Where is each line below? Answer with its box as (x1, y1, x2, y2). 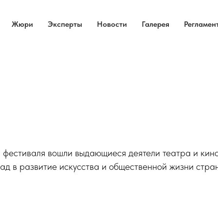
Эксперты (47, 19, 82, 29)
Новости (96, 19, 127, 29)
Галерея (141, 19, 169, 29)
